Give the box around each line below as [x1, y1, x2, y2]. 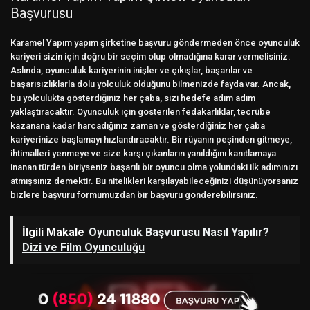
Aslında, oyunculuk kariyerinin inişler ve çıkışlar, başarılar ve [10, 65, 253, 76]
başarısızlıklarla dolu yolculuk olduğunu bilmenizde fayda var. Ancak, [10, 79, 291, 90]
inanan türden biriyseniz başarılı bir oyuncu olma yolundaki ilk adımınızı [10, 162, 298, 173]
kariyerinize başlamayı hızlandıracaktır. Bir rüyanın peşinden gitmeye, [10, 134, 292, 145]
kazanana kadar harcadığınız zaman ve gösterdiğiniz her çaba [10, 120, 265, 131]
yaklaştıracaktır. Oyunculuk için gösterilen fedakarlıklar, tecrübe [10, 107, 271, 118]
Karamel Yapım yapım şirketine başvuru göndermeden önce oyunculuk [10, 37, 300, 48]
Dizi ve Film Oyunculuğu [22, 241, 145, 255]
